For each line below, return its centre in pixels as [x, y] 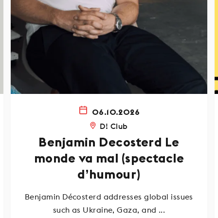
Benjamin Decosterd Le [109, 143]
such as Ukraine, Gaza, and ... [109, 210]
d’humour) [109, 175]
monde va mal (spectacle [109, 159]
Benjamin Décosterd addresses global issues [109, 197]
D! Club [114, 126]
